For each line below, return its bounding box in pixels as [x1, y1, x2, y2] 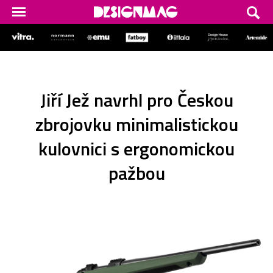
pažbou [108, 158, 165, 187]
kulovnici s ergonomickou [38, 134, 235, 163]
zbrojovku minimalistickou [35, 110, 238, 138]
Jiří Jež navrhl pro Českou [40, 85, 233, 114]
